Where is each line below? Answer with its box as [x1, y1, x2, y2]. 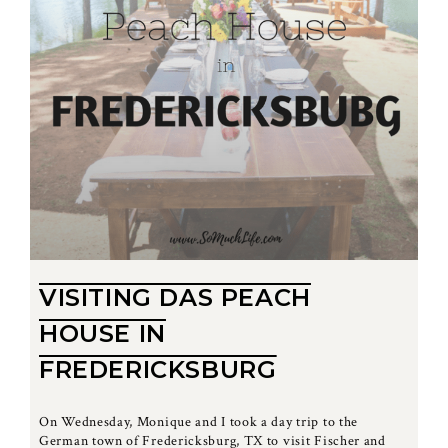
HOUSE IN [39, 318, 166, 348]
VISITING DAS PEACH [39, 282, 311, 312]
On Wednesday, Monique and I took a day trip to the [39, 412, 359, 431]
